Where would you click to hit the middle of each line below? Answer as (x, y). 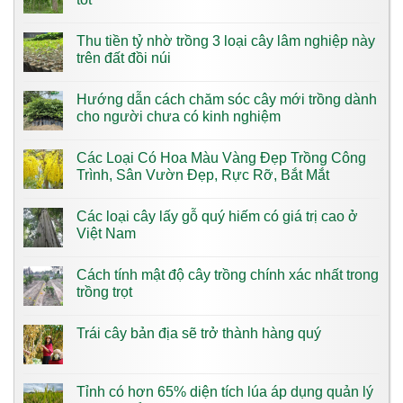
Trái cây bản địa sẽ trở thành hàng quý (199, 333)
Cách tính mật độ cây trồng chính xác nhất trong (228, 274)
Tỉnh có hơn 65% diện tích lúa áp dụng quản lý (225, 391)
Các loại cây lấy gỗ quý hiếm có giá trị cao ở (217, 216)
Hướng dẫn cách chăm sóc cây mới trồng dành (227, 99)
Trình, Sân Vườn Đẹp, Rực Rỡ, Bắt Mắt (203, 175)
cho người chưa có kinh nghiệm (179, 116)
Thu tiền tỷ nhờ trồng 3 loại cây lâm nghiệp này (226, 40)
